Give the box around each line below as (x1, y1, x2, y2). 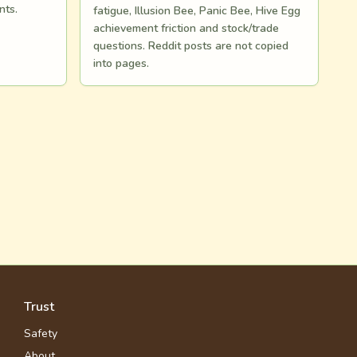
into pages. (93, 56, 149, 71)
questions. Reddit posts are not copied (93, 38, 288, 53)
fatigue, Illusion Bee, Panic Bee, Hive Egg (93, 3, 300, 18)
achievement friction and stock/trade (93, 21, 279, 36)
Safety (24, 326, 57, 341)
